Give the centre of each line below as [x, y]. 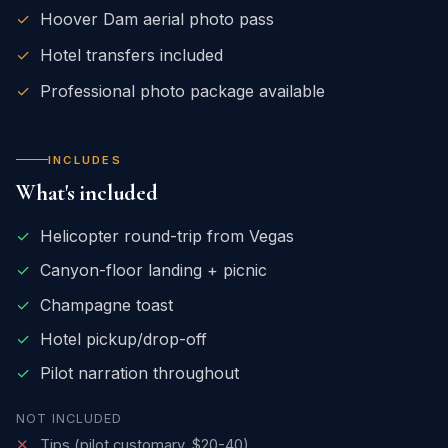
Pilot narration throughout [139, 373]
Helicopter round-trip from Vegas [167, 235]
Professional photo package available [182, 90]
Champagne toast [106, 304]
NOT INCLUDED [69, 419]
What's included [87, 192]
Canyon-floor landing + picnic [153, 270]
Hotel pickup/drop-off [123, 338]
